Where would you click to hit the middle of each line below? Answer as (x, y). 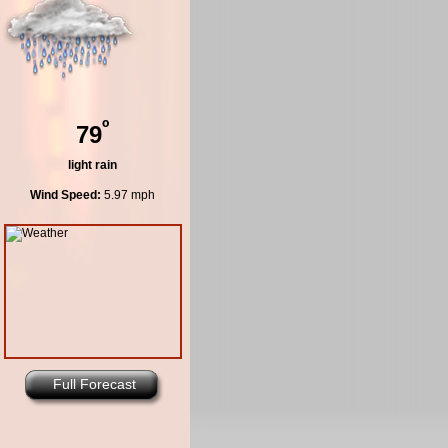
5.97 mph (128, 195)
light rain (92, 165)
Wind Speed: (65, 195)
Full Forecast (94, 384)
